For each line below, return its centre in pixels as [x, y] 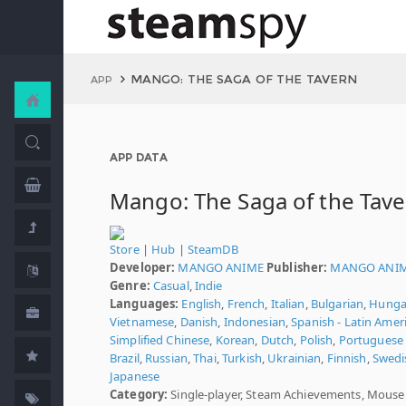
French [246, 304]
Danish [199, 322]
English [202, 304]
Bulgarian [337, 304]
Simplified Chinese [160, 340]
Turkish [242, 358]
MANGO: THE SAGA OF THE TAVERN [244, 79]
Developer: [143, 267]
